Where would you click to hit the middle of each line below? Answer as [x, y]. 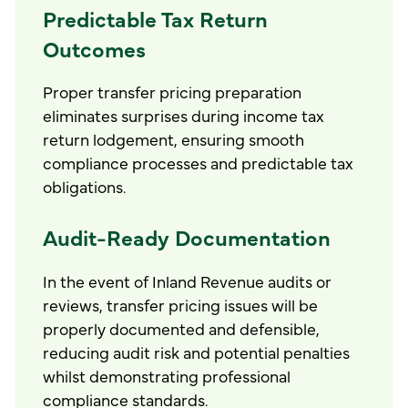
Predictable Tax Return [156, 18]
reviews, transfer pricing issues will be [181, 304]
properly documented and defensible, [182, 327]
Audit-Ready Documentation [187, 237]
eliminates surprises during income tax [184, 115]
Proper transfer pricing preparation [173, 92]
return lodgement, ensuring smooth [174, 139]
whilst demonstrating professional [167, 375]
